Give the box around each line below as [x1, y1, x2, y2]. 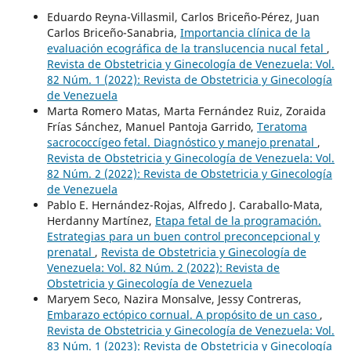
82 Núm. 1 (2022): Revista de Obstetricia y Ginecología [46, 71, 332, 87]
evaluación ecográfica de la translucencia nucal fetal [46, 40, 327, 56]
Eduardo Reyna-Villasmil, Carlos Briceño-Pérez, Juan [46, 9, 320, 24]
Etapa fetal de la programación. [154, 212, 321, 228]
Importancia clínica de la [179, 24, 310, 40]
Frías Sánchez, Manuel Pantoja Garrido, [46, 118, 257, 134]
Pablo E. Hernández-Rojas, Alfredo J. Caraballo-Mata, [46, 197, 323, 212]
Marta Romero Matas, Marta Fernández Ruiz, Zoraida [46, 103, 326, 118]
